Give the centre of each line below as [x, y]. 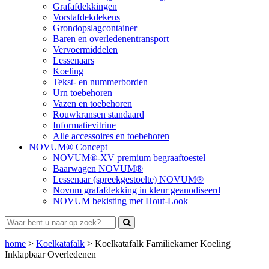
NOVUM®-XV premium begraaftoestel [129, 158]
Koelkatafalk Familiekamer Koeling [163, 243]
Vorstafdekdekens [86, 17]
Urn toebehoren [83, 93]
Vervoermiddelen [85, 50]
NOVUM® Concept [68, 147]
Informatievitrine [84, 125]
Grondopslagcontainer [95, 28]
